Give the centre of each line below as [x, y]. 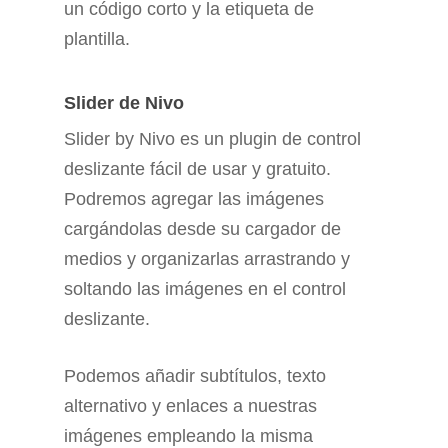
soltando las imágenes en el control [205, 288]
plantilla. [97, 38]
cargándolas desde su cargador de [202, 228]
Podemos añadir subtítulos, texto [195, 375]
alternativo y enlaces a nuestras [190, 405]
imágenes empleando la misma [188, 435]
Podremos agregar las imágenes [194, 198]
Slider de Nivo [124, 102]
